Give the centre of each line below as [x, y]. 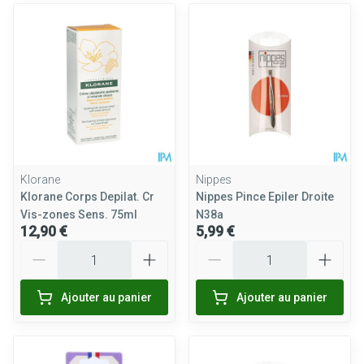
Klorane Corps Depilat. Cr [87, 197]
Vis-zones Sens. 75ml [79, 214]
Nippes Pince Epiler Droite [265, 197]
